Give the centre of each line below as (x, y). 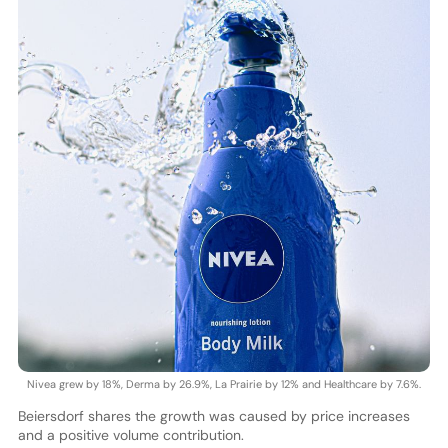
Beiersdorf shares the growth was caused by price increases (213, 416)
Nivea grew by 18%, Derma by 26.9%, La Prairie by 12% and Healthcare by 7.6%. (223, 384)
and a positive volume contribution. (130, 435)
